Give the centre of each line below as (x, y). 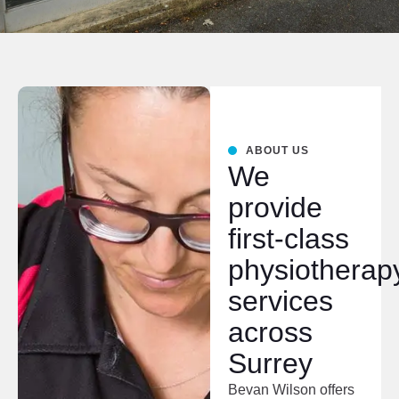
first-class (288, 239)
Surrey (270, 363)
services (280, 301)
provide (275, 208)
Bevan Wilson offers (291, 390)
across (270, 332)
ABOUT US (277, 151)
